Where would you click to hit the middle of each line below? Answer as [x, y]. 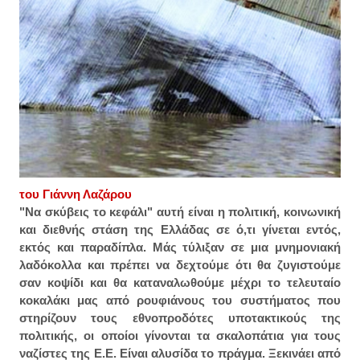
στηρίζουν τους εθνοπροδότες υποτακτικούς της [180, 318]
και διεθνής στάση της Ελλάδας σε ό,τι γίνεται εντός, [180, 230]
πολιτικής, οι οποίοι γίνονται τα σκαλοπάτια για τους [180, 336]
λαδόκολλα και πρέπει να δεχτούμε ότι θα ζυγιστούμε [180, 265]
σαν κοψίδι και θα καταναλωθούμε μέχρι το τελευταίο [180, 283]
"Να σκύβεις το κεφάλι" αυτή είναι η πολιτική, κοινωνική [180, 212]
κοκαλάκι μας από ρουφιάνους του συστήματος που [180, 301]
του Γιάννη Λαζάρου [76, 194]
